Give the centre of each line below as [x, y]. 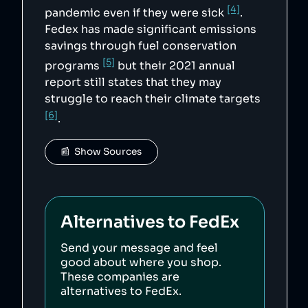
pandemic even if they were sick [136, 13]
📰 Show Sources [101, 152]
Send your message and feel [140, 248]
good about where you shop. [141, 263]
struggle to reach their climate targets [153, 99]
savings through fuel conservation [141, 46]
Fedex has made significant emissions [151, 30]
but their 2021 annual [175, 66]
